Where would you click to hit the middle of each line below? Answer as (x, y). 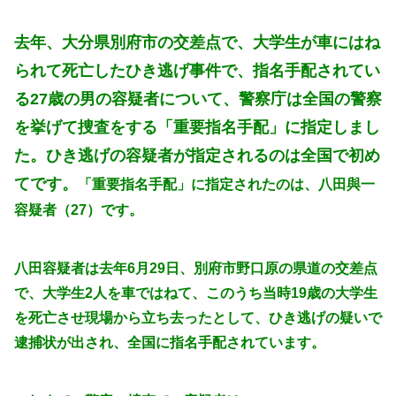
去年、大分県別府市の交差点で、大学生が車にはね (197, 42)
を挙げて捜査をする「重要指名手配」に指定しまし (197, 127)
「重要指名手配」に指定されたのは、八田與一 (226, 184)
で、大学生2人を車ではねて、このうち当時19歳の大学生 (196, 293)
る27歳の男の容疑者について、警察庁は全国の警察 (198, 99)
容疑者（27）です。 (79, 209)
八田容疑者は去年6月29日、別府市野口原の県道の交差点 (196, 269)
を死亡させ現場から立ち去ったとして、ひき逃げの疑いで (198, 318)
